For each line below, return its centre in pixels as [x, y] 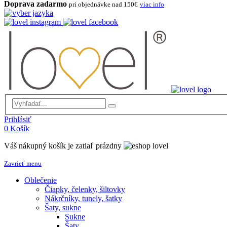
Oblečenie [41, 180]
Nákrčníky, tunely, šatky [83, 199]
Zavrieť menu [23, 164]
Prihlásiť [18, 120]
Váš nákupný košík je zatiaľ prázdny [63, 146]
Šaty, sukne [63, 208]
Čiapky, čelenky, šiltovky [85, 190]
